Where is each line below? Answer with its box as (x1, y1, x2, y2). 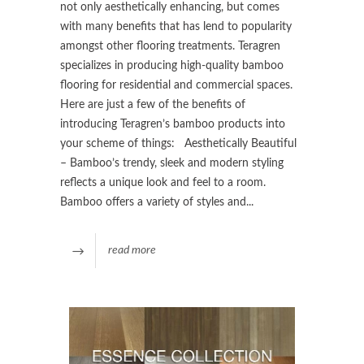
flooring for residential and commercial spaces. (60, 80, 292, 92)
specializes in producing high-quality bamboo (60, 60, 284, 72)
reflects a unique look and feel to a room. (60, 177, 266, 189)
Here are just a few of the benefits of (60, 99, 245, 111)
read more (108, 245, 156, 257)
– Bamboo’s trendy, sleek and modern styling (60, 158, 284, 170)
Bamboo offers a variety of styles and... (60, 197, 253, 209)
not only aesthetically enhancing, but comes (60, 2, 279, 14)
